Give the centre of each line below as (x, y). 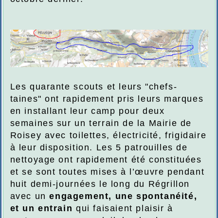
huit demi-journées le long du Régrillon (100, 184)
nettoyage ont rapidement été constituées (106, 160)
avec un (30, 196)
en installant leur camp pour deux (87, 111)
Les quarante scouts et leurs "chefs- (94, 87)
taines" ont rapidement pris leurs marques (107, 99)
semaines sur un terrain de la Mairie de (101, 123)
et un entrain (41, 209)
